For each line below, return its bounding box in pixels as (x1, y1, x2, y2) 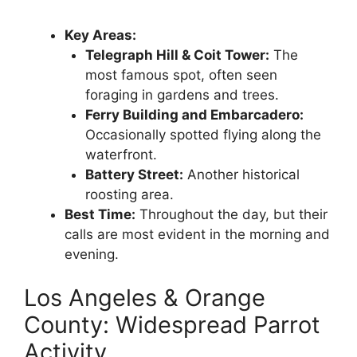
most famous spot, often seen (84, 66, 277, 83)
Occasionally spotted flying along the (84, 126, 321, 143)
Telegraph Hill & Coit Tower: (84, 46, 269, 63)
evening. (65, 245, 119, 262)
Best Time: (65, 206, 135, 222)
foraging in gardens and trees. (84, 86, 279, 103)
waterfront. (84, 146, 157, 163)
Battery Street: (84, 166, 183, 182)
